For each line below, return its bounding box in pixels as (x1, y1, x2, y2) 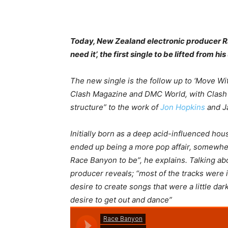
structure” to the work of (70, 102, 160, 112)
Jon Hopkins (160, 102, 205, 112)
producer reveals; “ (70, 168, 139, 178)
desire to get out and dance (70, 195, 169, 205)
